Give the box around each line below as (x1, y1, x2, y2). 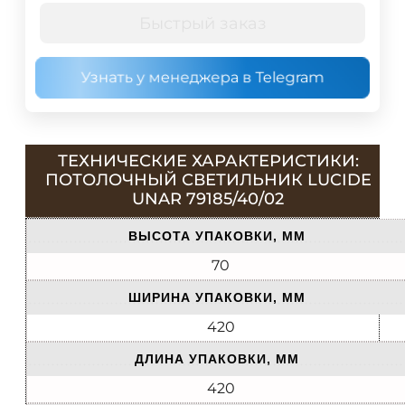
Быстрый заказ (138, 13, 267, 33)
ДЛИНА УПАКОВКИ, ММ (135, 352, 299, 367)
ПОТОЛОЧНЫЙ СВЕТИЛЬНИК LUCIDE (44, 169, 372, 190)
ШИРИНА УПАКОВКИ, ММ (128, 290, 306, 306)
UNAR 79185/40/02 (132, 188, 284, 209)
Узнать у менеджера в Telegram (80, 69, 325, 87)
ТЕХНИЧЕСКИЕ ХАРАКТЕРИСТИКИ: (57, 150, 359, 171)
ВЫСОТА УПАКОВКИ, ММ (128, 229, 306, 244)
